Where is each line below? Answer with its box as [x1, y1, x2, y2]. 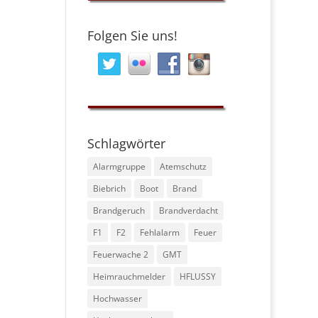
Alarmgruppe [93, 160, 146, 173]
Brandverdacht [159, 204, 219, 217]
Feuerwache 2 [93, 248, 149, 261]
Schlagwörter [87, 135, 166, 153]
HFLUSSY [180, 270, 216, 283]
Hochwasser [93, 292, 143, 305]
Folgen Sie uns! [87, 27, 178, 45]
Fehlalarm [140, 226, 180, 239]
